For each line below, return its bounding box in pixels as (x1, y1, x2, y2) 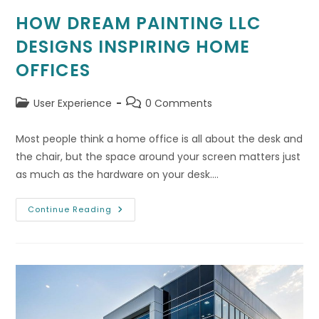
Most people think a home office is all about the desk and (16, 131, 303, 146)
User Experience (33, 95, 113, 110)
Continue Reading (28, 203, 113, 215)
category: (15, 110, 63, 125)
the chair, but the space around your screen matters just (16, 149, 301, 164)
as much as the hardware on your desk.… (16, 167, 219, 182)
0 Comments (145, 95, 213, 110)
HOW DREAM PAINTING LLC (16, 11, 262, 35)
